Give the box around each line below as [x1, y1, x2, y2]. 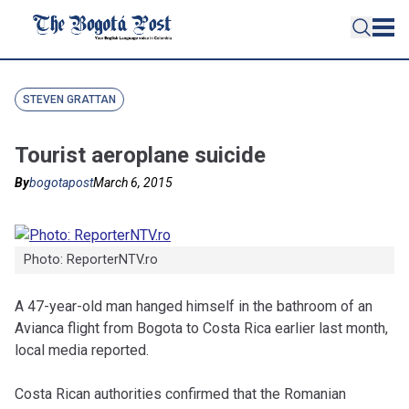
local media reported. [15, 341, 149, 360]
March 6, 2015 [93, 175, 173, 190]
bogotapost [29, 175, 93, 190]
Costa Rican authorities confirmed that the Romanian [15, 385, 346, 404]
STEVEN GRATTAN [23, 93, 116, 106]
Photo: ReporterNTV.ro [23, 252, 158, 268]
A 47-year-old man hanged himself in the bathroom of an [15, 298, 372, 316]
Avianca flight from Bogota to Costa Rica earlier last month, [15, 320, 388, 338]
